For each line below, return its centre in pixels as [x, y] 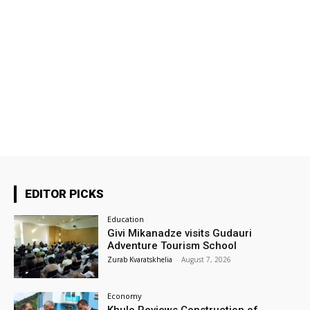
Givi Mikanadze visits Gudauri [180, 233]
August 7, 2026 [207, 259]
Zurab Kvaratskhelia [140, 259]
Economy [125, 296]
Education [126, 219]
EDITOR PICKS [64, 193]
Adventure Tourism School [172, 245]
